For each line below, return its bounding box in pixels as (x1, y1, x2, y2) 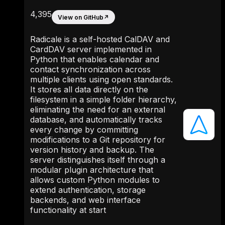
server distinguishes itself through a (30, 155, 165, 165)
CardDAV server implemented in (30, 44, 152, 55)
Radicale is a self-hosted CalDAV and (30, 34, 170, 45)
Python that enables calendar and (30, 54, 159, 65)
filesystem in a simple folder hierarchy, (30, 94, 177, 105)
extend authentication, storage (30, 185, 146, 195)
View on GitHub (58, 13, 103, 21)
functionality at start (30, 205, 106, 215)
